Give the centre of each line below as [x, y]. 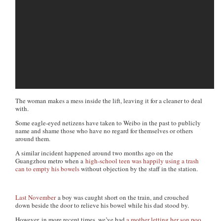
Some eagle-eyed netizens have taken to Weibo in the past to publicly [108, 123]
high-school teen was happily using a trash [141, 161]
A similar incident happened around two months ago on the [94, 153]
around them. [33, 139]
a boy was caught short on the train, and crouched [123, 197]
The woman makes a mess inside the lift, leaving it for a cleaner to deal [109, 101]
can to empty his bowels [48, 169]
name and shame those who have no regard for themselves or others [104, 131]
